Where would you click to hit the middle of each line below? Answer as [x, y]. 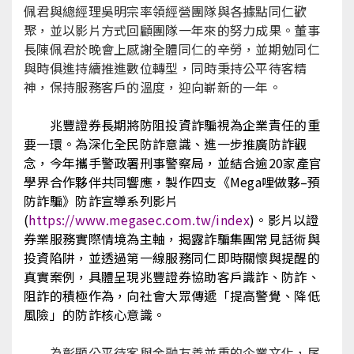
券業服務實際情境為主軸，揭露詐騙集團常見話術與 [172, 239]
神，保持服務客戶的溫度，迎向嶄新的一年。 [153, 87]
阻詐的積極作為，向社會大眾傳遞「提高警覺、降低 [172, 296]
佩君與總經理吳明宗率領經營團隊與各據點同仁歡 [166, 11]
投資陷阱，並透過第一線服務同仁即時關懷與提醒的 [172, 258]
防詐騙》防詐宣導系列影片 [101, 201]
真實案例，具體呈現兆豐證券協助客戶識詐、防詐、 [172, 277]
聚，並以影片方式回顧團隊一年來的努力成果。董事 [172, 30]
